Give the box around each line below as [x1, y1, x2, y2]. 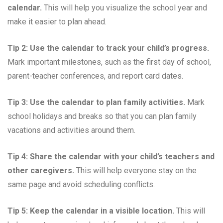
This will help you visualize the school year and [42, 2, 207, 12]
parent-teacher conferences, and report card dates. [7, 71, 183, 81]
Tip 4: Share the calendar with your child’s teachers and [7, 151, 215, 161]
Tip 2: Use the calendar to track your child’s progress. [7, 43, 209, 53]
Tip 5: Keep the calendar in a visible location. [7, 206, 174, 216]
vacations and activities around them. [7, 125, 135, 135]
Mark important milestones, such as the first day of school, [7, 57, 211, 67]
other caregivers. [7, 165, 74, 175]
